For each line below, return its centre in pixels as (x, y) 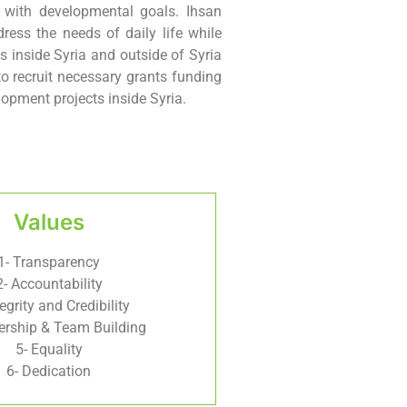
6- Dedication (49, 371)
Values (49, 222)
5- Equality (49, 349)
